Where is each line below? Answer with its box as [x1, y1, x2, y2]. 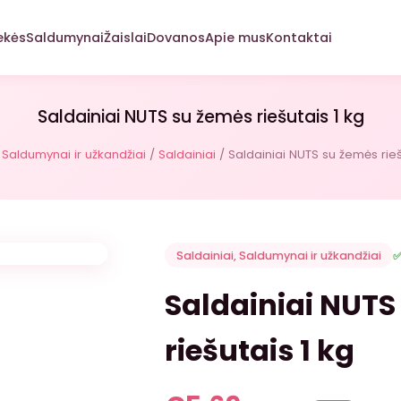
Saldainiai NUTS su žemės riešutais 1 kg [37, 104, 364, 129]
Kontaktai [266, 29, 332, 47]
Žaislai [104, 29, 147, 47]
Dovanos [147, 29, 205, 47]
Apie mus [205, 29, 266, 47]
